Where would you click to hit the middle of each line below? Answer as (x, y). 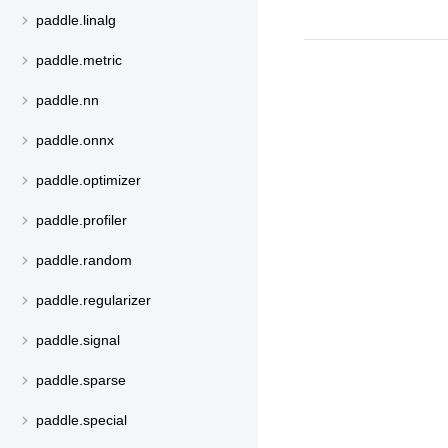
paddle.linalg (76, 20)
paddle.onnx (75, 140)
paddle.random (84, 260)
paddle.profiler (81, 220)
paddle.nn (67, 100)
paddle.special (81, 420)
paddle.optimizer (88, 180)
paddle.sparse (81, 380)
